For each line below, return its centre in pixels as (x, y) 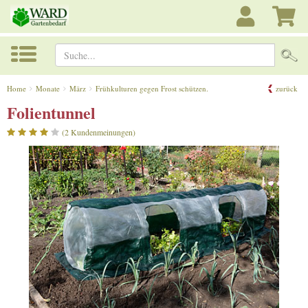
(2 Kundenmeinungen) (99, 132)
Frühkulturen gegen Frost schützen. (152, 88)
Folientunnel (51, 112)
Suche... (291, 50)
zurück (287, 88)
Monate (48, 88)
